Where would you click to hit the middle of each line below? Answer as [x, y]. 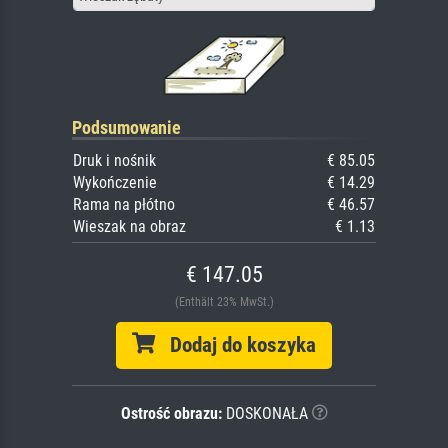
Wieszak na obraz [129, 227]
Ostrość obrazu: [171, 414]
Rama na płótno [124, 205]
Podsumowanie [126, 128]
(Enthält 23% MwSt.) [224, 302]
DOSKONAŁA [264, 414]
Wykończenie [115, 183]
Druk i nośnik [114, 161]
